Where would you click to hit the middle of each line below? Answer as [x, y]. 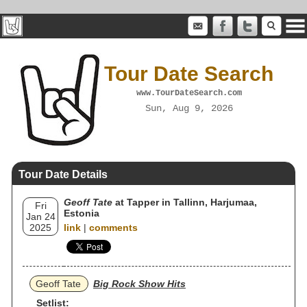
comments [113, 228]
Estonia [82, 213]
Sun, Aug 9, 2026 [189, 108]
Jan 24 [40, 217]
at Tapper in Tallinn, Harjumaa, [185, 202]
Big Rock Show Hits [139, 284]
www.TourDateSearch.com [189, 93]
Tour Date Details [63, 174]
